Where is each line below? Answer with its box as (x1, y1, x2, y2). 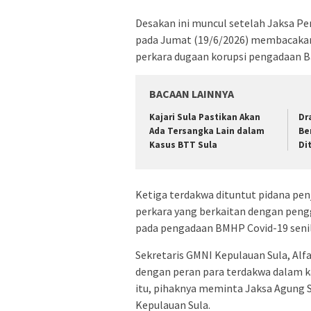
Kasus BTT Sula (149, 139, 217, 151)
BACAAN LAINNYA (149, 87, 234, 101)
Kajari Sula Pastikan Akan (149, 111, 260, 124)
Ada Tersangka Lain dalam (149, 125, 264, 137)
